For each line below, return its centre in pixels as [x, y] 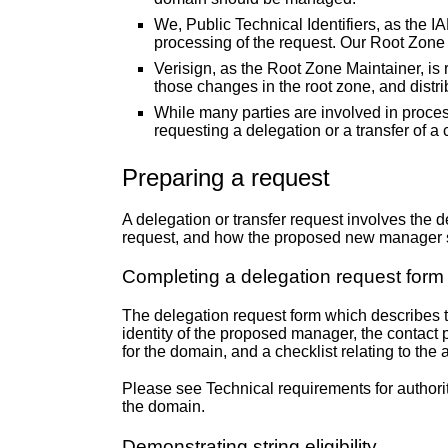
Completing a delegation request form [283, 276]
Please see [164, 389]
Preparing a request [226, 177]
